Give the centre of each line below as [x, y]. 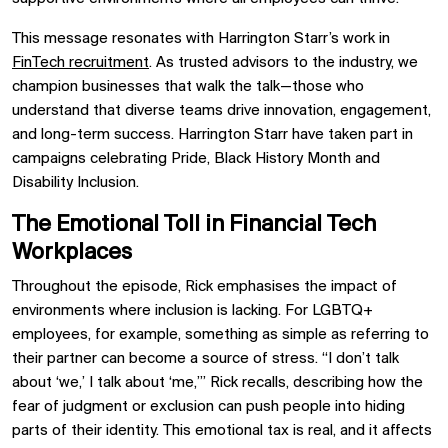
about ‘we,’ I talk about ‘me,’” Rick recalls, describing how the [217, 383]
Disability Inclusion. [77, 183]
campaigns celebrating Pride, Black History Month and [196, 159]
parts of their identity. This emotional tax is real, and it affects [222, 431]
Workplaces [72, 253]
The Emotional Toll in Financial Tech [194, 225]
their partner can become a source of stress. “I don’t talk [205, 359]
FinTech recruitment [80, 63]
